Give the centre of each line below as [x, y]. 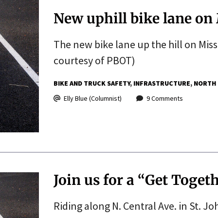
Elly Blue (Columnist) [92, 98]
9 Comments [164, 98]
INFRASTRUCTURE [162, 83]
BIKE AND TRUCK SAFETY [91, 83]
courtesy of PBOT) [94, 60]
